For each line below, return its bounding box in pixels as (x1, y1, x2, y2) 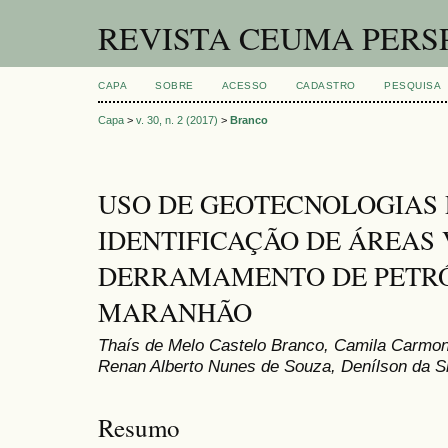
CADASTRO (295, 80, 356, 91)
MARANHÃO (98, 294, 252, 331)
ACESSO (221, 80, 268, 91)
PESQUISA (384, 80, 442, 91)
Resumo (98, 410, 180, 444)
